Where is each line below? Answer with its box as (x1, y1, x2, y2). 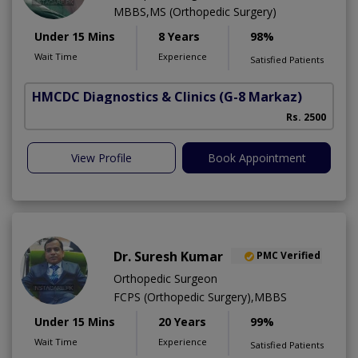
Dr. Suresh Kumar (113, 247, 223, 265)
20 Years (158, 313, 206, 329)
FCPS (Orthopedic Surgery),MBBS (113, 288, 287, 304)
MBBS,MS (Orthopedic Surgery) (113, 3, 276, 19)
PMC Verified (257, 249, 320, 263)
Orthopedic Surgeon (113, 270, 217, 286)
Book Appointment (207, 149, 306, 165)
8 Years (158, 28, 200, 44)
